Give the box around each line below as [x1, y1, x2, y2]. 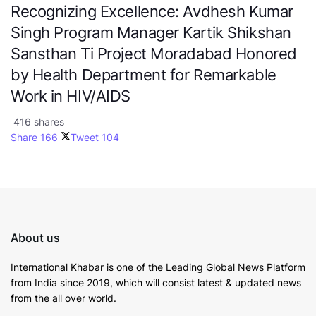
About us [11, 230, 60, 245]
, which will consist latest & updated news [110, 276, 301, 288]
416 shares [11, 115, 64, 128]
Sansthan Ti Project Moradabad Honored [11, 44, 297, 63]
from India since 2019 [11, 276, 110, 288]
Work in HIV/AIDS [11, 86, 130, 105]
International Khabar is [11, 260, 116, 273]
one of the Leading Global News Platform [116, 260, 305, 273]
